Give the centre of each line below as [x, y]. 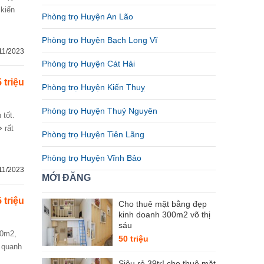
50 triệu [133, 239]
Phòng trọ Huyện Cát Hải [88, 64]
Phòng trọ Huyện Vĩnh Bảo [92, 158]
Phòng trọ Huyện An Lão [88, 16]
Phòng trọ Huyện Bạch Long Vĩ [100, 40]
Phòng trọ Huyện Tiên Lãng [93, 134]
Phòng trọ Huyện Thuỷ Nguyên [100, 111]
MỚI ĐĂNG [66, 178]
